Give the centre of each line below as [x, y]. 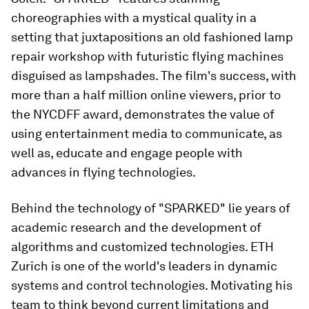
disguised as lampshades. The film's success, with [154, 76]
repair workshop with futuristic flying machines [147, 56]
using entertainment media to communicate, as [147, 133]
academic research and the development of [136, 227]
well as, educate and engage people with [127, 153]
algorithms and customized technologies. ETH [142, 247]
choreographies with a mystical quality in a [134, 18]
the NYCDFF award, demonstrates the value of [143, 114]
